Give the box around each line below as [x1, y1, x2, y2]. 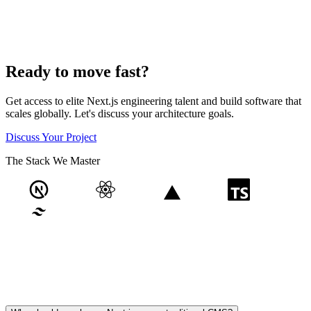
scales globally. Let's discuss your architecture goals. [6, 108, 234, 120]
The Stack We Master [6, 155, 100, 167]
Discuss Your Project [6, 131, 96, 144]
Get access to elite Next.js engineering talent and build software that [6, 95, 301, 108]
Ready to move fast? [6, 62, 149, 81]
